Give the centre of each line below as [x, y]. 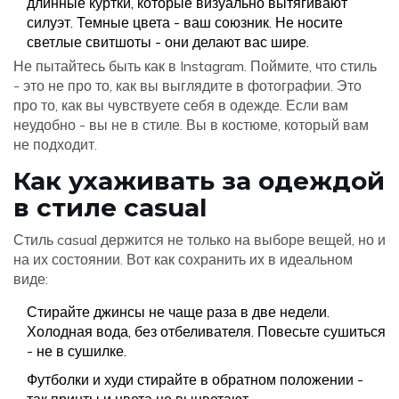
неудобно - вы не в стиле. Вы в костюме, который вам [191, 125]
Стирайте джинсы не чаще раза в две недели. [178, 312]
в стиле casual [110, 208]
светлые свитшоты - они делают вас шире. [168, 42]
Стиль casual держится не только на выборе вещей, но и [199, 240]
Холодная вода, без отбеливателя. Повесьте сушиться [206, 332]
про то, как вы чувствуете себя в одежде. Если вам [181, 106]
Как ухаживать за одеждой [199, 181]
